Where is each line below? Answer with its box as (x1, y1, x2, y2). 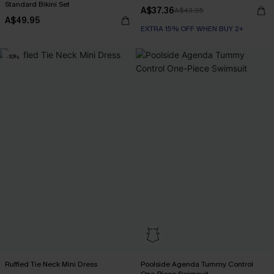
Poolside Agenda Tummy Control (141, 259, 253, 270)
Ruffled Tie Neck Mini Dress (5, 259, 97, 270)
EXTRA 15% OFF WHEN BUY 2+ (141, 24, 243, 34)
